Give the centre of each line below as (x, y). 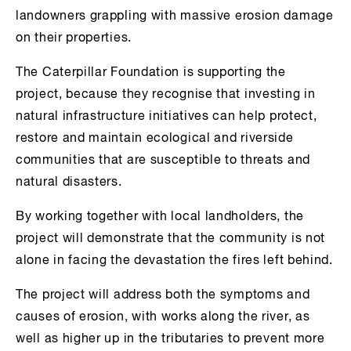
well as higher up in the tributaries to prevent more (170, 339)
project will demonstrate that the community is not (171, 239)
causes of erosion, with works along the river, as (163, 317)
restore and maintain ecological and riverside (155, 138)
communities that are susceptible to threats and (163, 160)
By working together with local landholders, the (160, 217)
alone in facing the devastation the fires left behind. (174, 261)
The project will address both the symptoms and (163, 295)
